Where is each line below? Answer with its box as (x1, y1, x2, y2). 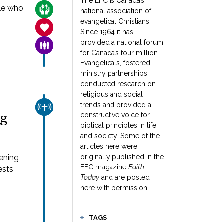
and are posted (99, 173, 150, 181)
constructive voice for (80, 111, 150, 119)
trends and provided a (80, 101, 151, 109)
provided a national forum (80, 38, 163, 46)
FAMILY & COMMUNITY (45, 42, 108, 48)
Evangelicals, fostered (80, 59, 150, 67)
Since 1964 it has (80, 28, 133, 36)
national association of (80, 7, 151, 15)
